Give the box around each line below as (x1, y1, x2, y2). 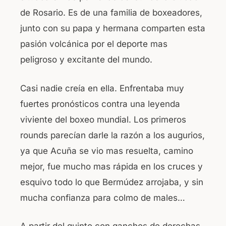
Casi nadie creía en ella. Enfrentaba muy (20, 83, 184, 93)
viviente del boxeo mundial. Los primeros (20, 114, 186, 125)
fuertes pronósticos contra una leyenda (20, 98, 180, 109)
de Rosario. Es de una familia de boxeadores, (20, 8, 202, 18)
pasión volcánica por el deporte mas (20, 39, 167, 49)
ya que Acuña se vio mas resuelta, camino (20, 145, 193, 156)
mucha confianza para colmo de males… (20, 192, 185, 203)
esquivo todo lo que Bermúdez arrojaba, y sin (20, 177, 203, 187)
